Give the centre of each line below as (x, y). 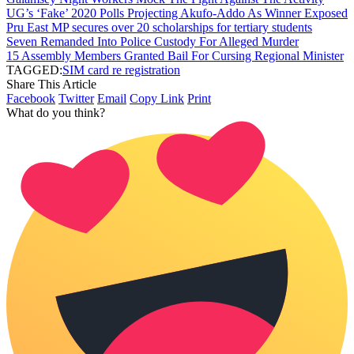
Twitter (76, 99)
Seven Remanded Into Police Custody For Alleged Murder (153, 42)
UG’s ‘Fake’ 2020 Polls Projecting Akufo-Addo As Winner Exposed (177, 13)
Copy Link (157, 99)
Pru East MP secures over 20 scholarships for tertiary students (159, 28)
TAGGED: (34, 70)
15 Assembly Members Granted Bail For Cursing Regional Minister (175, 56)
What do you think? (56, 113)
